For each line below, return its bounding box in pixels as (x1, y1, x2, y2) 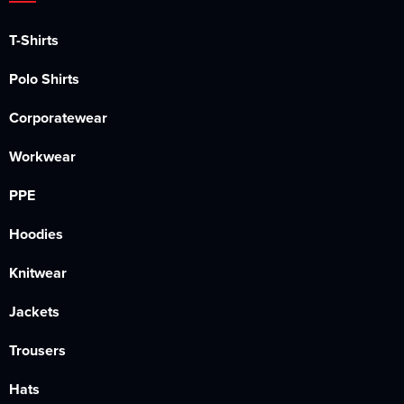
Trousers (9, 340, 66, 361)
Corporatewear (9, 107, 107, 128)
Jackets (9, 301, 60, 322)
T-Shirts (9, 30, 59, 50)
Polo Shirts (9, 69, 79, 89)
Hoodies (9, 224, 63, 244)
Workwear (9, 146, 76, 167)
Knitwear (9, 262, 67, 283)
